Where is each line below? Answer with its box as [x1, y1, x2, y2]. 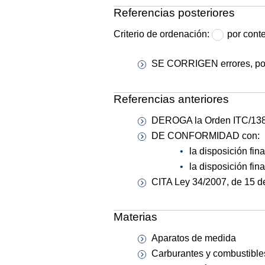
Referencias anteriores [114, 92, 229, 105]
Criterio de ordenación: [114, 29, 212, 40]
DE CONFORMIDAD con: [151, 130, 260, 141]
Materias [114, 211, 157, 224]
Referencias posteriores [114, 7, 235, 20]
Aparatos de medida [151, 233, 236, 244]
